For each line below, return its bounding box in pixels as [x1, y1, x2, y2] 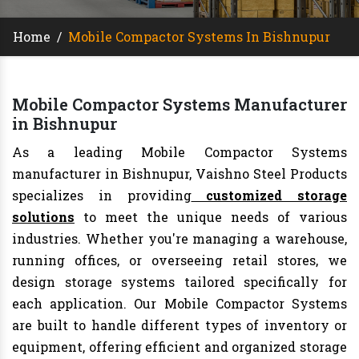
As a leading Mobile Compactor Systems [12, 143, 347, 161]
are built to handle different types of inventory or [12, 317, 347, 334]
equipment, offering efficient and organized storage [12, 338, 347, 356]
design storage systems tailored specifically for [12, 273, 347, 291]
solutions [12, 208, 75, 226]
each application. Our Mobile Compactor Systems [12, 295, 347, 313]
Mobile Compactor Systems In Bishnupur [68, 28, 330, 46]
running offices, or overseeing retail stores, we [12, 252, 347, 269]
